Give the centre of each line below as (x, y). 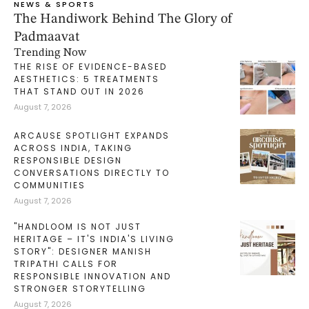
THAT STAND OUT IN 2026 (79, 92)
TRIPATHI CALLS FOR (66, 264)
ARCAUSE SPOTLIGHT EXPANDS (92, 136)
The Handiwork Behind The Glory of (123, 20)
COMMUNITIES (50, 186)
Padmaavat (47, 38)
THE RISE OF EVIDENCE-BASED (90, 67)
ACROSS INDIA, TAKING (73, 148)
